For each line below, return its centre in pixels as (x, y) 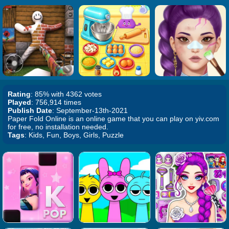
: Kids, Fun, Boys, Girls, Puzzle (74, 135)
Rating (19, 94)
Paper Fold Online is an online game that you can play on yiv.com (113, 119)
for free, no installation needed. (58, 127)
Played (19, 102)
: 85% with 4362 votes (66, 94)
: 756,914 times (56, 102)
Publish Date (30, 110)
